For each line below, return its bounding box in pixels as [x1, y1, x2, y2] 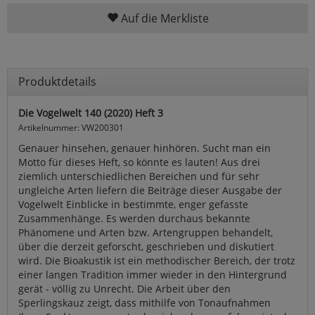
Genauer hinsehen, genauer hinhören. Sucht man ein [18, 141, 271, 155]
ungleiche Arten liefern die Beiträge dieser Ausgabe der [18, 184, 282, 198]
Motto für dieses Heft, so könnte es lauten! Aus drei [18, 155, 260, 169]
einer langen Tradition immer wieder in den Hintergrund [18, 268, 287, 282]
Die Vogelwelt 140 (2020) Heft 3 [18, 106, 163, 120]
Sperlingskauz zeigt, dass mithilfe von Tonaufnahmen [18, 296, 271, 310]
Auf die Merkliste [117, 11, 209, 27]
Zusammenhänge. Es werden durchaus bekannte [18, 212, 250, 226]
